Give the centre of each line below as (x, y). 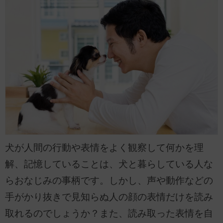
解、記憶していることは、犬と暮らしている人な (109, 164)
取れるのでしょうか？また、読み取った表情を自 (109, 214)
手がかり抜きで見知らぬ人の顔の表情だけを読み (109, 197)
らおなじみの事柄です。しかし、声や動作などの (109, 181)
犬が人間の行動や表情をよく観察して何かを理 (104, 148)
